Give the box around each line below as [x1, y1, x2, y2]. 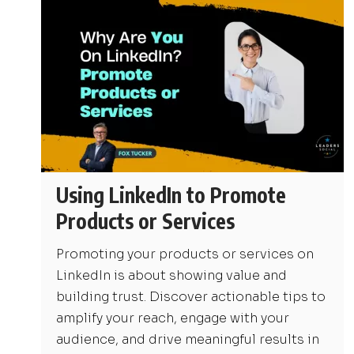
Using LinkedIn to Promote [56, 181, 287, 208]
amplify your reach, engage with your [56, 309, 290, 326]
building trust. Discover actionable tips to [56, 288, 326, 305]
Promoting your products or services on [56, 245, 314, 262]
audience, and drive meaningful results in [56, 330, 320, 348]
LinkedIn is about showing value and [56, 266, 288, 284]
